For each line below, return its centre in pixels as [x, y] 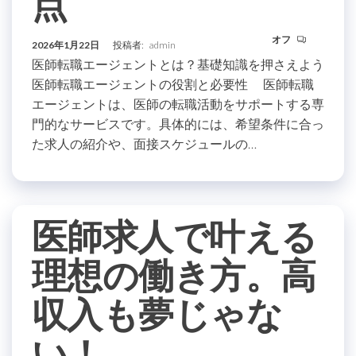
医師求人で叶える [174, 236]
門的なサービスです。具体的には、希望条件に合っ [178, 124]
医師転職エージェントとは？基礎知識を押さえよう [178, 64]
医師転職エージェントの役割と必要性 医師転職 [173, 84]
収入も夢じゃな [157, 314]
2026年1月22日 [66, 45]
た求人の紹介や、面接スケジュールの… [144, 143]
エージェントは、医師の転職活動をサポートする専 [178, 104]
